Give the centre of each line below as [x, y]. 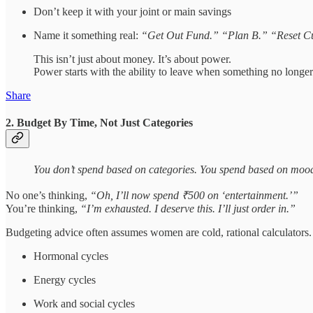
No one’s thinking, [48, 195]
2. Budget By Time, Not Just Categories [99, 123]
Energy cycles [65, 279]
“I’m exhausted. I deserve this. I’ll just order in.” [188, 208]
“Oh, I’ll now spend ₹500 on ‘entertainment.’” [194, 195]
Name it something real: [87, 36]
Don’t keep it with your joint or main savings [132, 12]
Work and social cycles [84, 303]
